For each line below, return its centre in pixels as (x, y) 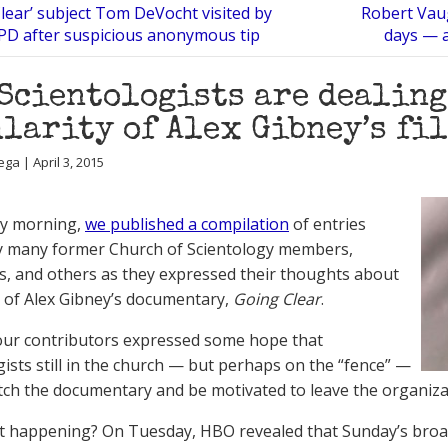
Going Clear (277, 299)
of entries (327, 224)
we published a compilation (187, 224)
